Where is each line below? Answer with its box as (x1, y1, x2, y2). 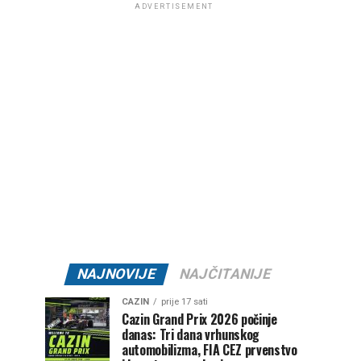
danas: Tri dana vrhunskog (122, 325, 259, 344)
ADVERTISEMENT (134, 2, 214, 10)
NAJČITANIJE (177, 266, 273, 282)
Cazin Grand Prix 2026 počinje (122, 309, 277, 329)
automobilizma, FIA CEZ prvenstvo (122, 340, 297, 359)
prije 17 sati (161, 297, 208, 307)
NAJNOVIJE (75, 266, 158, 282)
